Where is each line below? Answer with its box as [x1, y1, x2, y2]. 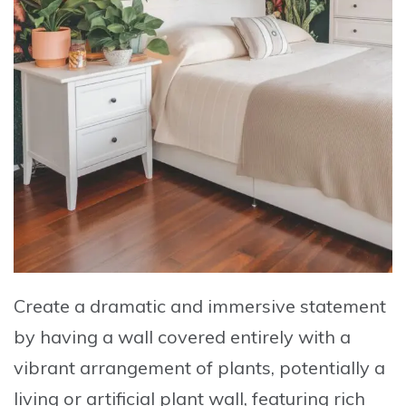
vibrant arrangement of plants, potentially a [14, 356, 385, 380]
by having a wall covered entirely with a [14, 325, 351, 349]
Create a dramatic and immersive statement [14, 295, 386, 318]
